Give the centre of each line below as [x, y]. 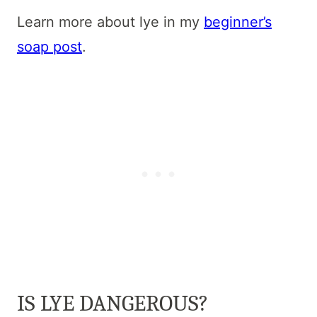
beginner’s [238, 22]
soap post [50, 46]
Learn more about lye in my [110, 22]
